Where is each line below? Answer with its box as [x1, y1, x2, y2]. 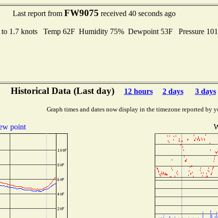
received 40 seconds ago [99, 9, 176, 18]
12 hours [124, 87, 153, 95]
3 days [195, 87, 216, 95]
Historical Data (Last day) [10, 86, 114, 96]
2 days [162, 87, 183, 95]
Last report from [13, 9, 64, 18]
